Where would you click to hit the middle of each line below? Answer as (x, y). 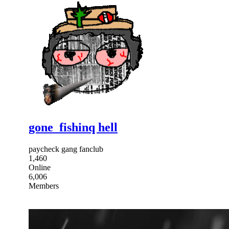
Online (40, 167)
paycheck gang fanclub (66, 149)
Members (44, 186)
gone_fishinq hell (73, 127)
